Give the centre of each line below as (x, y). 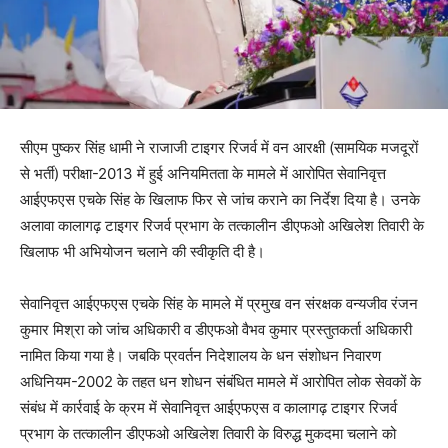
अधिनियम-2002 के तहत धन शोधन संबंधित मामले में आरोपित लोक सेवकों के (220, 381)
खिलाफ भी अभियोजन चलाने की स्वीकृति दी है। (142, 251)
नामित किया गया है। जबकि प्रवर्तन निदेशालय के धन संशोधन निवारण (200, 355)
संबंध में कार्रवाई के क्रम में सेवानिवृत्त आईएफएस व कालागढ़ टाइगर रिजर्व (208, 407)
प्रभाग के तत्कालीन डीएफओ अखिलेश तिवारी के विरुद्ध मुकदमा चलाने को (208, 433)
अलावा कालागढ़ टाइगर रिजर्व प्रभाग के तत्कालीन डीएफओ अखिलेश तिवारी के (222, 225)
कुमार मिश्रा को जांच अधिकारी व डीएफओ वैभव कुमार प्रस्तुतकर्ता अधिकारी (216, 329)
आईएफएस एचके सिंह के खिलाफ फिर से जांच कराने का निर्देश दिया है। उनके (220, 199)
